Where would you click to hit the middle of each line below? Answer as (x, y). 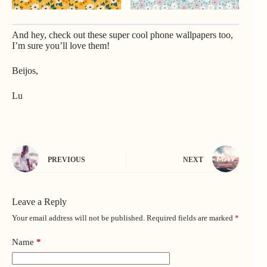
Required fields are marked (191, 218)
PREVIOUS (66, 159)
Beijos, (25, 71)
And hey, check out (50, 35)
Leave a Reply (39, 202)
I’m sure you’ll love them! (61, 46)
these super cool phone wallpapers (152, 35)
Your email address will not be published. (78, 218)
